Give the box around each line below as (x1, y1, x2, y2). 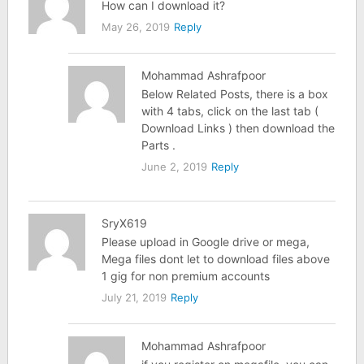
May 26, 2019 (101, 19, 170, 33)
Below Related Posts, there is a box (141, 86, 329, 101)
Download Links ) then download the (141, 120, 336, 135)
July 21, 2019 (101, 290, 167, 304)
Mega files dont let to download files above (101, 251, 330, 266)
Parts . (141, 137, 176, 152)
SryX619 (101, 215, 147, 230)
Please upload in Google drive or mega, (101, 234, 310, 249)
